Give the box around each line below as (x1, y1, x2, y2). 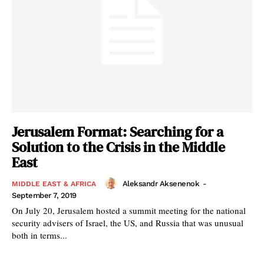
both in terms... (12, 229, 67, 242)
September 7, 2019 (12, 191, 77, 200)
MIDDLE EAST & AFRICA (12, 180, 96, 189)
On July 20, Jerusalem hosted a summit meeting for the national (12, 204, 246, 217)
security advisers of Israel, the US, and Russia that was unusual (12, 217, 243, 229)
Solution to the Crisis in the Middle (12, 137, 225, 157)
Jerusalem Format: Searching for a (12, 122, 223, 142)
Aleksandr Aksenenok (122, 179, 199, 188)
